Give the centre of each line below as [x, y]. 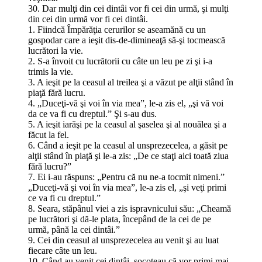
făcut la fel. [49, 135]
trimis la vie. [51, 71]
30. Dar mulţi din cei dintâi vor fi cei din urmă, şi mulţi [128, 8]
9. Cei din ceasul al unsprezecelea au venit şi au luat [123, 240]
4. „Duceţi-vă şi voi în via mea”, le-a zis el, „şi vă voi [126, 103]
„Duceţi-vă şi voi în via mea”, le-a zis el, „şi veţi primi [127, 187]
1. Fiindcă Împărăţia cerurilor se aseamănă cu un [117, 29]
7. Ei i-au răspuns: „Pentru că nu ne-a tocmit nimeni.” [126, 177]
